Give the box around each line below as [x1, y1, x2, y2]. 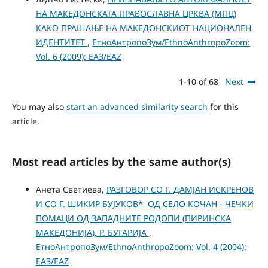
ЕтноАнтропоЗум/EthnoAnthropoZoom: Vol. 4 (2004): [35, 241, 246, 253]
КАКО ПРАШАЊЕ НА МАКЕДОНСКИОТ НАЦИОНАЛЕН [35, 22, 251, 34]
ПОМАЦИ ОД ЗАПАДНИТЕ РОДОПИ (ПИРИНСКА [35, 212, 231, 224]
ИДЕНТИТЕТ [35, 36, 87, 48]
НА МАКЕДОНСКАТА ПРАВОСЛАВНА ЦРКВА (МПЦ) [35, 8, 236, 20]
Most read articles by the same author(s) [11, 154, 231, 169]
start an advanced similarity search [66, 101, 208, 113]
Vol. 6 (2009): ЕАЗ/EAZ [35, 51, 121, 63]
